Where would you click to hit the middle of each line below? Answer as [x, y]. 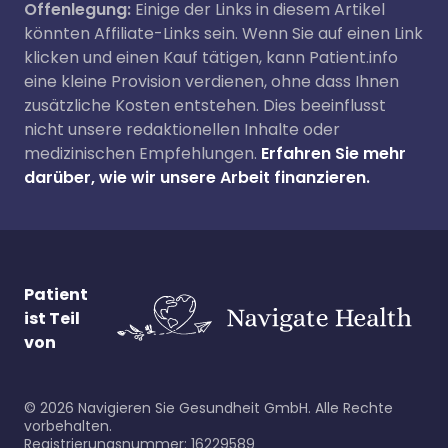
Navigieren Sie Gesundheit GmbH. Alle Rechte [233, 408]
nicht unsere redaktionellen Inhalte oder [182, 129]
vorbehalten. [68, 426]
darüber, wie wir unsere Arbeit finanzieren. [197, 177]
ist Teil [52, 318]
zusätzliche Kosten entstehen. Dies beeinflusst [205, 105]
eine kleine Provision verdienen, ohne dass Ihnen [211, 81]
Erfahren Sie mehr [333, 153]
